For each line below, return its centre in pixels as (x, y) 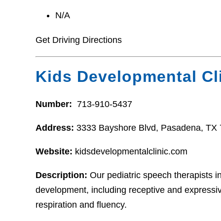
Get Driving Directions (79, 40)
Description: (61, 175)
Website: (54, 152)
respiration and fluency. (81, 205)
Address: (56, 128)
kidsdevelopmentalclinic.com (130, 152)
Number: (55, 104)
